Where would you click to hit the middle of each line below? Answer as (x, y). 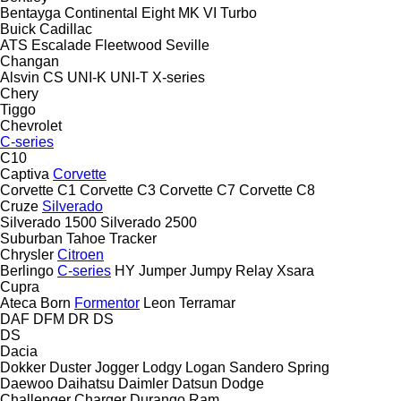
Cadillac (66, 29)
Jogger (117, 367)
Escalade (61, 45)
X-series (179, 77)
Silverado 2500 (149, 222)
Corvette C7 (197, 190)
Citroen (81, 254)
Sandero (256, 367)
